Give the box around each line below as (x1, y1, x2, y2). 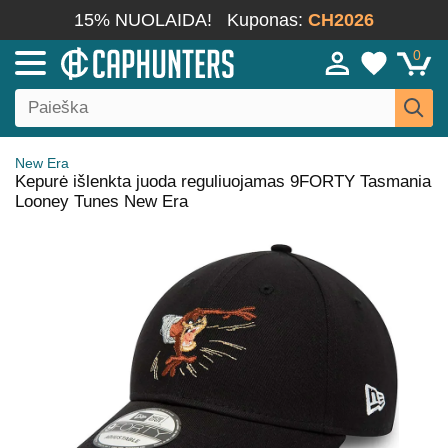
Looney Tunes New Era (15, 192, 188, 211)
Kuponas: (227, 10, 308, 30)
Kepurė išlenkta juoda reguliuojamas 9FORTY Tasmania (15, 172, 431, 191)
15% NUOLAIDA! (74, 10, 212, 30)
